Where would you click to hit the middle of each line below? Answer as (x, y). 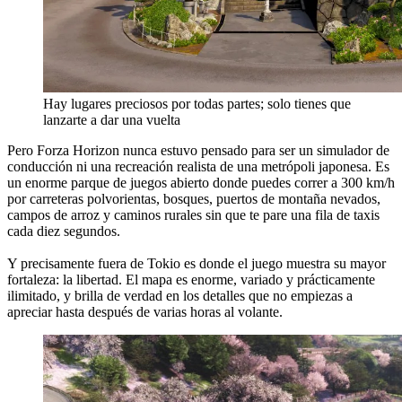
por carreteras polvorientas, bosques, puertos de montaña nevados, (194, 199)
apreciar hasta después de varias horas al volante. (145, 312)
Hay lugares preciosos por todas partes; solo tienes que (197, 104)
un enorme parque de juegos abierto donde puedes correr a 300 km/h (201, 183)
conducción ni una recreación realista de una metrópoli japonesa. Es (198, 167)
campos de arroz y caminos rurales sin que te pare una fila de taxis (193, 215)
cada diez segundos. (64, 232)
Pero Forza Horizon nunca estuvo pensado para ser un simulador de (198, 151)
